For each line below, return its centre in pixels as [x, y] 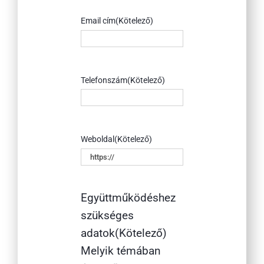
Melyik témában [121, 250]
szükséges [107, 215]
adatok [98, 233]
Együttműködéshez [128, 197]
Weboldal [97, 139]
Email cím [98, 21]
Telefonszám [104, 80]
